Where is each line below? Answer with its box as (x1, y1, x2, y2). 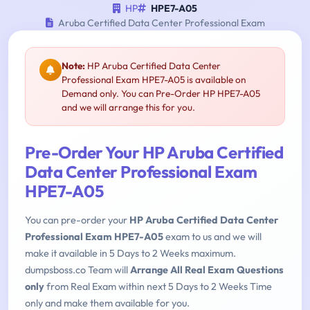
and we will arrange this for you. (62, 101, 195, 114)
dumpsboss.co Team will (25, 264, 130, 277)
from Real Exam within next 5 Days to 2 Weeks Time (44, 280, 272, 293)
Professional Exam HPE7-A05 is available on (62, 73, 246, 86)
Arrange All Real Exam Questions (130, 264, 284, 277)
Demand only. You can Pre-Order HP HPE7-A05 (62, 87, 260, 100)
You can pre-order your (25, 214, 129, 227)
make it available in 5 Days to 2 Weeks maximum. (25, 247, 236, 260)
